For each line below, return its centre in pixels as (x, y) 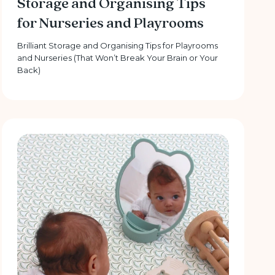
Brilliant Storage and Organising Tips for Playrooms (118, 46)
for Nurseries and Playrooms (111, 24)
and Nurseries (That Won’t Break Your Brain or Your (118, 58)
